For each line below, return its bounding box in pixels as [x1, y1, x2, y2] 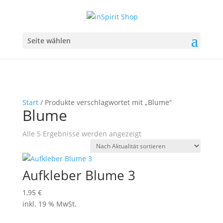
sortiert [140, 151, 165, 161]
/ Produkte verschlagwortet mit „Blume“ [38, 98, 172, 107]
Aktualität [140, 140, 173, 149]
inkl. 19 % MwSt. [22, 199, 77, 209]
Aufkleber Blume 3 [22, 166, 135, 184]
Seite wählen [27, 35, 71, 45]
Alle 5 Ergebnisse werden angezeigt [22, 129, 141, 138]
